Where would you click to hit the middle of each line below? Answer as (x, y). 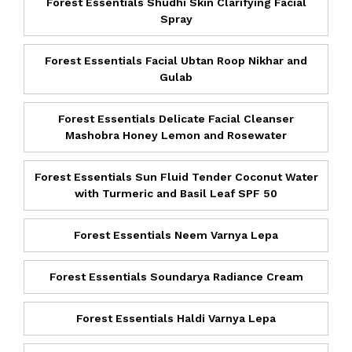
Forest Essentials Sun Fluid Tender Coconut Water (176, 176)
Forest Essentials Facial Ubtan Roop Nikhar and (176, 60)
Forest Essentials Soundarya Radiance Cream (176, 276)
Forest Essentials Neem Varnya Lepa (176, 235)
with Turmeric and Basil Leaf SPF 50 (176, 193)
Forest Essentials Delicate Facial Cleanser (176, 118)
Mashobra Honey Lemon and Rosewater (176, 135)
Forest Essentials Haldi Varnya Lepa (176, 318)
